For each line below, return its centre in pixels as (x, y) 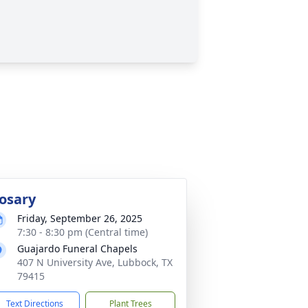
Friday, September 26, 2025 (80, 218)
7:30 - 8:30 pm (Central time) (82, 232)
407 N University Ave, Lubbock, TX (95, 262)
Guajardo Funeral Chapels (77, 249)
